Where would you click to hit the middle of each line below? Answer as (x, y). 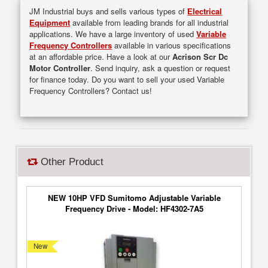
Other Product (71, 162)
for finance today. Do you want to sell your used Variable (127, 79)
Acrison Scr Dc (200, 56)
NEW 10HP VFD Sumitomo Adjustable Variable (134, 198)
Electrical (205, 11)
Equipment (50, 22)
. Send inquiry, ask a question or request (161, 68)
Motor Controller (60, 68)
